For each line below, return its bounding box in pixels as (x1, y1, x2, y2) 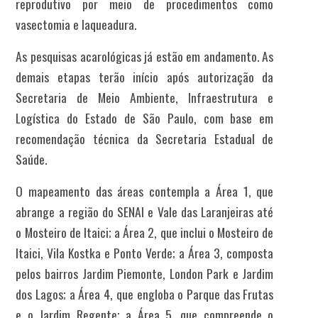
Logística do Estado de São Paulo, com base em (16, 108, 274, 127)
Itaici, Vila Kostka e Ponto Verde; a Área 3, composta (16, 243, 274, 262)
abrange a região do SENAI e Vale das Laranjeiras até (16, 202, 274, 221)
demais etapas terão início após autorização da (16, 67, 274, 86)
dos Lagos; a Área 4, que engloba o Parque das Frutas (16, 284, 274, 303)
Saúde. (16, 149, 48, 168)
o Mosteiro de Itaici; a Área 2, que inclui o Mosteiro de (16, 222, 274, 241)
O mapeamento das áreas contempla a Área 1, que (16, 181, 274, 200)
